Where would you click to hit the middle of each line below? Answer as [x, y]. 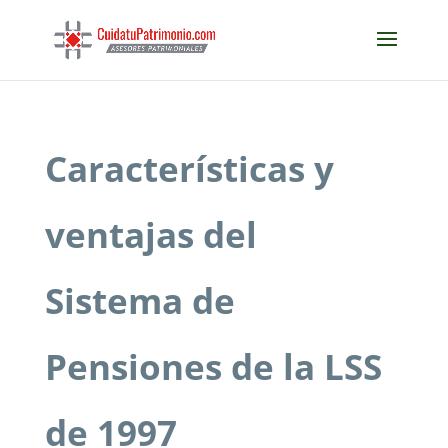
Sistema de [139, 300]
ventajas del [150, 234]
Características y [189, 168]
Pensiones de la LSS [213, 366]
